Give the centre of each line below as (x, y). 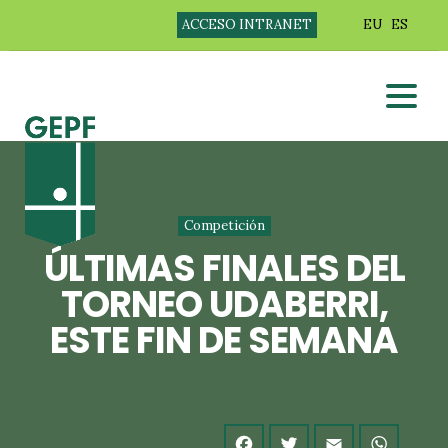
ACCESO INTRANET (246, 24)
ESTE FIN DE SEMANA (224, 340)
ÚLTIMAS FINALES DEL (224, 268)
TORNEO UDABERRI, (224, 304)
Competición (224, 225)
